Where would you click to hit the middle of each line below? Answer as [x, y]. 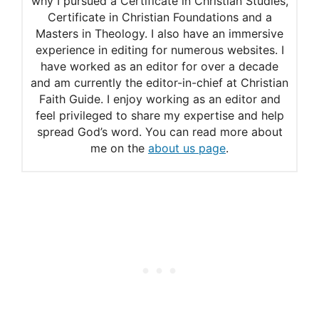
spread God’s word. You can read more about [159, 132]
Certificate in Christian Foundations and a [159, 17]
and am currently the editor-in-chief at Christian [159, 83]
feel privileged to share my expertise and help [159, 116]
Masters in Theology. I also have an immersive [159, 34]
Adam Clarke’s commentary [183, 32]
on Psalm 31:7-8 [144, 60]
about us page [187, 148]
